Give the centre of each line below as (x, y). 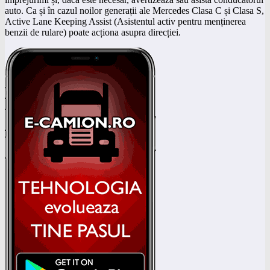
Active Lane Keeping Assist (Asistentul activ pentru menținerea (125, 21)
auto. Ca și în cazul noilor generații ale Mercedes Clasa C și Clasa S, (134, 10)
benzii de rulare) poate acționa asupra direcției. (93, 32)
